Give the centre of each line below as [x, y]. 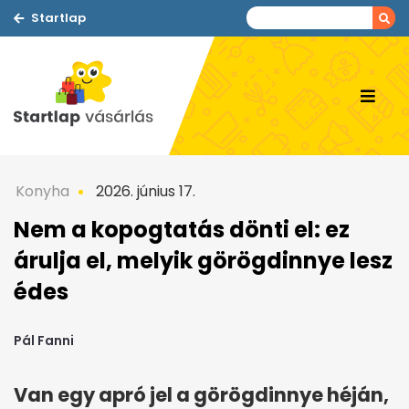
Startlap [58, 18]
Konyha [42, 191]
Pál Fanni [44, 341]
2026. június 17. [144, 191]
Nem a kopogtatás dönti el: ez [182, 230]
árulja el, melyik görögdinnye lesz [203, 261]
